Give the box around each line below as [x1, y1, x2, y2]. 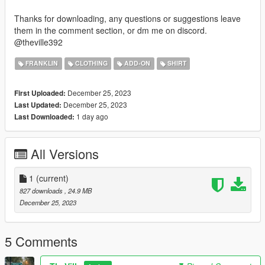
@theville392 [14, 35, 63, 48]
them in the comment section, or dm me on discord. [14, 24, 207, 36]
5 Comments [5, 231, 77, 250]
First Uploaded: [14, 88, 66, 98]
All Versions [31, 144, 99, 163]
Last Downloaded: [14, 111, 75, 122]
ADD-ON [122, 59, 151, 68]
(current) [36, 172, 69, 184]
